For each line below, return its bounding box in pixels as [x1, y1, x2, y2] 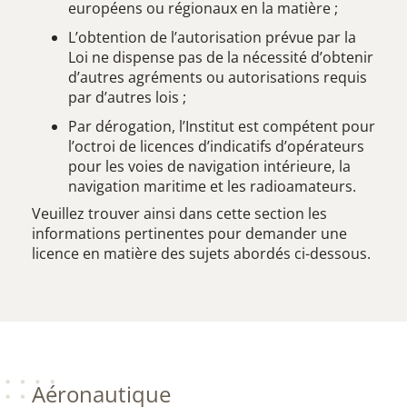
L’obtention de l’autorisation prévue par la [68, 27, 356, 47]
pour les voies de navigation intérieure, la [68, 156, 351, 176]
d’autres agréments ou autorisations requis [68, 67, 367, 87]
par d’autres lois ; [68, 87, 186, 107]
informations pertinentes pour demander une [32, 223, 347, 243]
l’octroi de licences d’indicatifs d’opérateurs [68, 136, 364, 156]
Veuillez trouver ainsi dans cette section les [32, 203, 327, 223]
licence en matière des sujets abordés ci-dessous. [32, 243, 371, 263]
